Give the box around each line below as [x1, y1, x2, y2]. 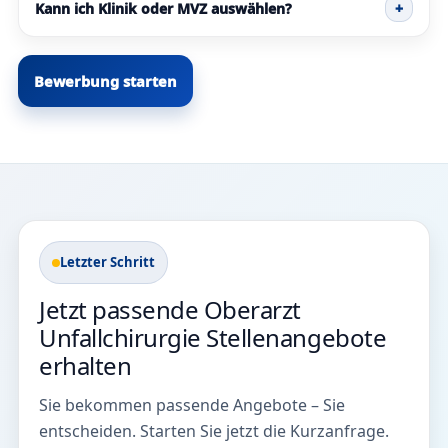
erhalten [39, 349, 132, 383]
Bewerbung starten [34, 71, 177, 92]
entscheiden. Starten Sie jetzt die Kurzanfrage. [39, 420, 389, 443]
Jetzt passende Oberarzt [39, 293, 301, 327]
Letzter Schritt [60, 253, 155, 272]
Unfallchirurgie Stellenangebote [39, 321, 387, 355]
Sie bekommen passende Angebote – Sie [39, 394, 345, 417]
